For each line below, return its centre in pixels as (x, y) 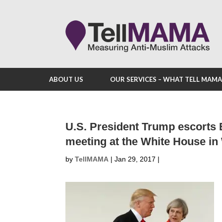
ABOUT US (66, 79)
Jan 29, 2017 (135, 159)
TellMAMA (92, 159)
